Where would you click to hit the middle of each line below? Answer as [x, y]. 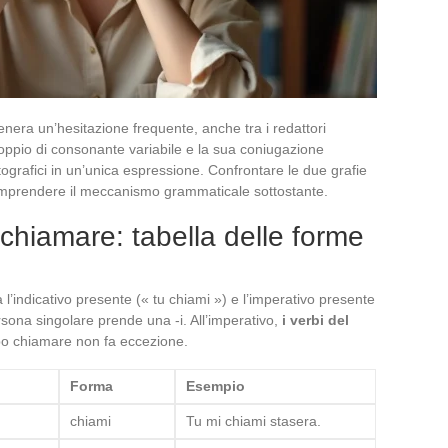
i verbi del [315, 319]
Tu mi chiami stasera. [253, 420]
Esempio [215, 385]
